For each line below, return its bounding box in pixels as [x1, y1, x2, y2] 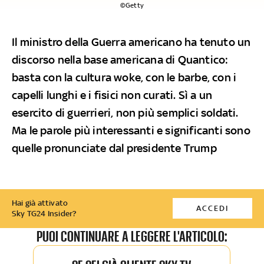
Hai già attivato [12, 198, 68, 207]
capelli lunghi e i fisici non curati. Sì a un [12, 88, 213, 101]
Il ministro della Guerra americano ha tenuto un [12, 35, 251, 48]
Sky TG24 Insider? [12, 209, 77, 218]
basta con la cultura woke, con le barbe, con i [12, 70, 237, 84]
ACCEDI [196, 203, 229, 213]
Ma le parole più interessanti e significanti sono [12, 123, 250, 137]
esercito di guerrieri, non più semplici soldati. [12, 105, 239, 119]
